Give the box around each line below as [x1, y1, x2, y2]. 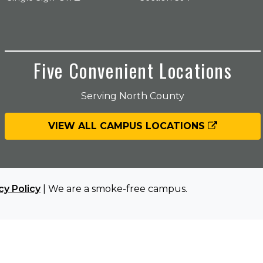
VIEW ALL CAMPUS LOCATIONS [48, 120, 208, 131]
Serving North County [81, 90, 184, 102]
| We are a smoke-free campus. [41, 183, 187, 194]
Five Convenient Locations [33, 56, 232, 84]
